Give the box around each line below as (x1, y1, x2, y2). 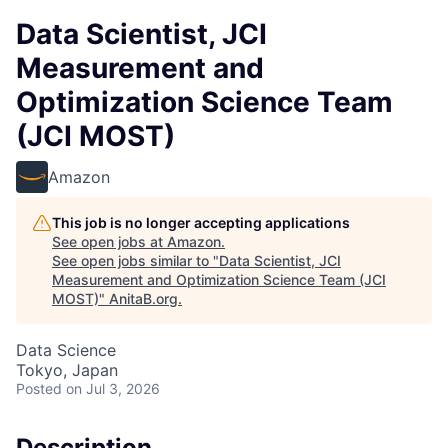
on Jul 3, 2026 (66, 380, 160, 397)
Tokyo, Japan (16, 360, 118, 380)
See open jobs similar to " (52, 252, 219, 269)
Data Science (16, 340, 116, 360)
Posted (16, 380, 62, 397)
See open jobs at (52, 233, 167, 250)
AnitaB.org (109, 290, 178, 307)
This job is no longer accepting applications (52, 214, 350, 231)
